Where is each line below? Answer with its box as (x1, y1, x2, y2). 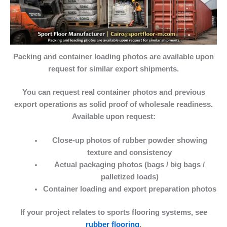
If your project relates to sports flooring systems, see (20, 208, 207, 217)
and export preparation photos (106, 185, 216, 194)
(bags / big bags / (144, 161, 205, 169)
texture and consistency (87, 148, 172, 157)
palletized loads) (100, 173, 159, 181)
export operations (14, 100, 77, 108)
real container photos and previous (81, 88, 205, 96)
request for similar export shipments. (48, 65, 179, 73)
